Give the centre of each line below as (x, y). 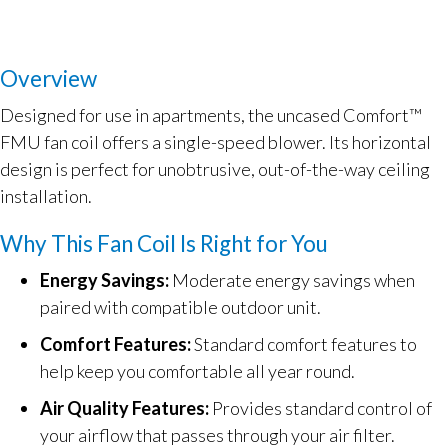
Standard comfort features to (304, 344)
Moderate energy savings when (292, 280)
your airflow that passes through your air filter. (217, 435)
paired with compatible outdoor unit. (180, 307)
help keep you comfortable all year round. (197, 371)
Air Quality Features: (124, 408)
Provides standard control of (320, 408)
